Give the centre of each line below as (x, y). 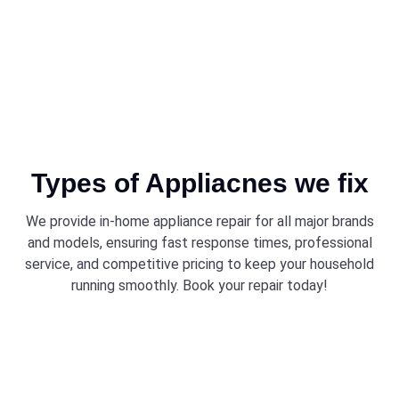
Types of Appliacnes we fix (199, 183)
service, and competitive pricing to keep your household (199, 264)
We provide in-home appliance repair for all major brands (199, 221)
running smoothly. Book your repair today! (199, 285)
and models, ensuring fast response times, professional (199, 242)
